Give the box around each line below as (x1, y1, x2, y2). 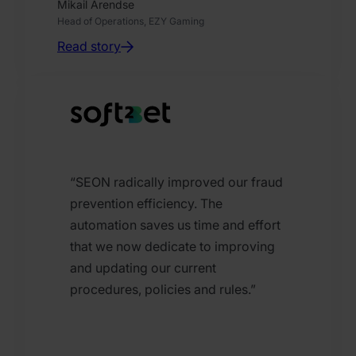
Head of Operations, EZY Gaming (57, 15, 204, 28)
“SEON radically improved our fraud (70, 174, 283, 191)
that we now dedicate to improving (70, 238, 275, 255)
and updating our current (70, 260, 216, 277)
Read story (57, 38, 121, 55)
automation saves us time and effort (70, 217, 281, 234)
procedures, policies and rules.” (70, 281, 256, 298)
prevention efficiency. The (70, 195, 222, 212)
